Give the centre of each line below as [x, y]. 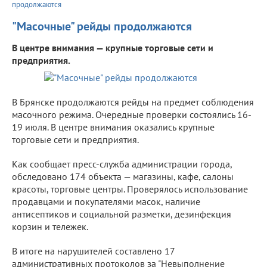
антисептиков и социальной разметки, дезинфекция [122, 214]
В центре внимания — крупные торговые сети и [113, 47]
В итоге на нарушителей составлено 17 [93, 251]
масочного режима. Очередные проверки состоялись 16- [132, 114]
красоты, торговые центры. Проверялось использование [130, 189]
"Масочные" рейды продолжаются [102, 26]
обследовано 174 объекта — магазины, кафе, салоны [123, 176]
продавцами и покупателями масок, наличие [106, 201]
